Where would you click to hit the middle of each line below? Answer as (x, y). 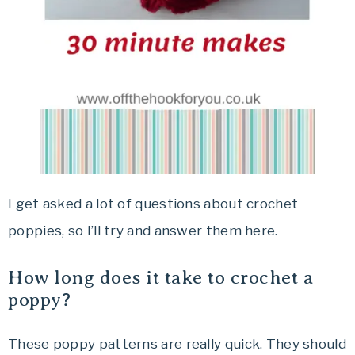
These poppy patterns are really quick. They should (177, 344)
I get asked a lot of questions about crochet (153, 203)
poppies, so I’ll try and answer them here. (143, 230)
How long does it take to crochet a (161, 277)
